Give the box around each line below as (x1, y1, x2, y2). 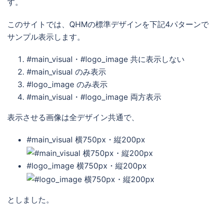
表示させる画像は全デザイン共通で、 (7, 112, 139, 123)
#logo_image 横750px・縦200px (27, 161, 147, 171)
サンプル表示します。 (7, 32, 85, 42)
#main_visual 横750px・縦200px (27, 135, 145, 145)
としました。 (7, 194, 54, 204)
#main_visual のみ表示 (27, 67, 106, 77)
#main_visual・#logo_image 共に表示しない (27, 54, 185, 64)
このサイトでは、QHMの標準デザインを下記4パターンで (7, 19, 209, 30)
